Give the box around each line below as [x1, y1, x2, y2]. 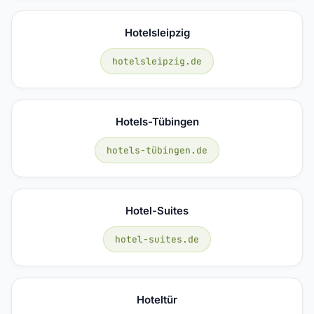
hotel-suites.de [115, 233, 199, 245]
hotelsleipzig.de [112, 55, 202, 67]
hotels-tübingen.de [107, 144, 207, 156]
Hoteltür [137, 292, 177, 306]
